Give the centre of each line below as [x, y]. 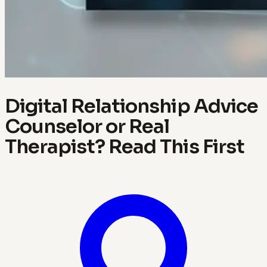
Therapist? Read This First [125, 146]
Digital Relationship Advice [131, 106]
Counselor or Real [87, 126]
